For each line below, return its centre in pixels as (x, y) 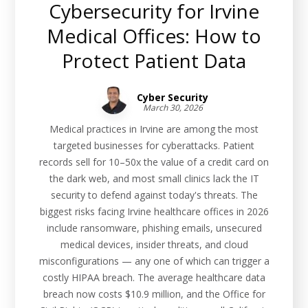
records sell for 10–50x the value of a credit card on (154, 162)
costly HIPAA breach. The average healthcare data (154, 278)
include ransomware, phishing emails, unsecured (154, 228)
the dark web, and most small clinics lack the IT (154, 179)
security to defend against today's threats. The (154, 195)
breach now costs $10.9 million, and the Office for (154, 294)
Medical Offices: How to (154, 36)
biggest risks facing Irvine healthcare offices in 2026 (154, 212)
